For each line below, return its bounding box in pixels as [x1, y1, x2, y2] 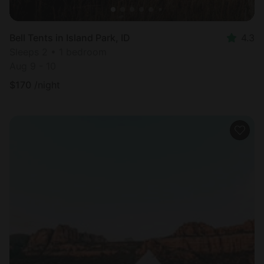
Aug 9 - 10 [9, 60, 56, 72]
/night [34, 79, 60, 91]
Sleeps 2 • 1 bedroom [9, 46, 107, 58]
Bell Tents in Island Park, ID [9, 32, 130, 44]
